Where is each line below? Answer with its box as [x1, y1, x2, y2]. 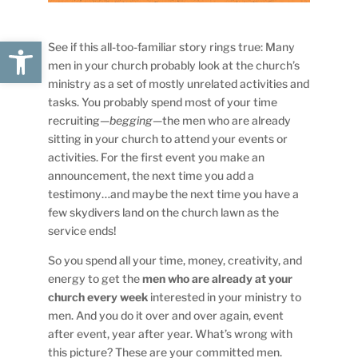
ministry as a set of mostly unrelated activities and [48, 76, 310, 90]
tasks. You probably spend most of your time [48, 94, 278, 109]
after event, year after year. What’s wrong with [48, 326, 293, 340]
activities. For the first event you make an [48, 149, 265, 164]
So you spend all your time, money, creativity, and [48, 253, 303, 267]
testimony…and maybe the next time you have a [48, 186, 300, 201]
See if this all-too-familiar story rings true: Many [48, 39, 296, 54]
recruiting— [48, 113, 110, 127]
